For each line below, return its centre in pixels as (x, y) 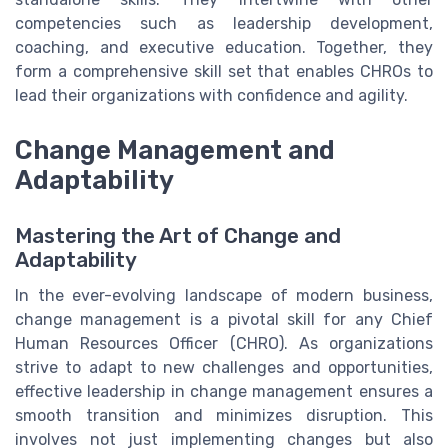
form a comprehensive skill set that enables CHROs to (224, 72)
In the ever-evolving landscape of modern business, (224, 295)
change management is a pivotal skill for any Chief (224, 319)
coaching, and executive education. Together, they (224, 48)
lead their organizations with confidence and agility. (211, 96)
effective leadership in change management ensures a (224, 391)
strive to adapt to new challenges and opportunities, (224, 367)
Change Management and (175, 149)
